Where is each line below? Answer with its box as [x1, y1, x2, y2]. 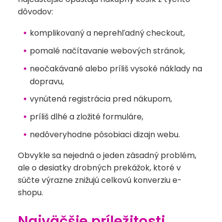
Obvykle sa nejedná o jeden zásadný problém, [18, 150, 196, 162]
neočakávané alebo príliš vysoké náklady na [29, 63, 202, 75]
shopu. [18, 187, 43, 199]
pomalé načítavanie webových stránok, [29, 45, 185, 57]
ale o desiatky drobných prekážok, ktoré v [18, 162, 181, 174]
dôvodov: [18, 6, 53, 18]
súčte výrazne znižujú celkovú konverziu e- [18, 174, 182, 186]
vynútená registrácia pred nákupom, [29, 93, 172, 105]
